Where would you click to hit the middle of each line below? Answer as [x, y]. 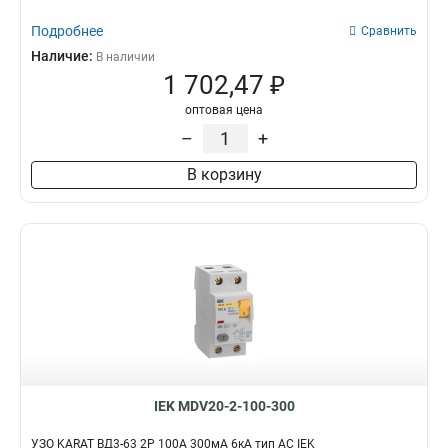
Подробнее [67, 31]
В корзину [224, 174]
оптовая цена [224, 110]
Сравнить [389, 31]
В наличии [125, 57]
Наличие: [63, 56]
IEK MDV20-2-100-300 [224, 406]
